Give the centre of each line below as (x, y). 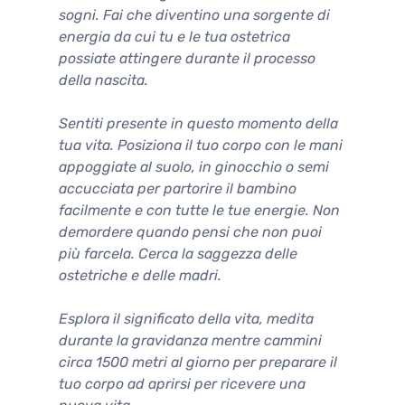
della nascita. (104, 80)
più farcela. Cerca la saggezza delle (178, 253)
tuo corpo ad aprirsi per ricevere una (182, 383)
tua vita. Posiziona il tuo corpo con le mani (201, 145)
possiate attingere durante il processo (187, 58)
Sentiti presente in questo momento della (198, 123)
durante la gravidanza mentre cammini (190, 340)
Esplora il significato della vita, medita (186, 318)
